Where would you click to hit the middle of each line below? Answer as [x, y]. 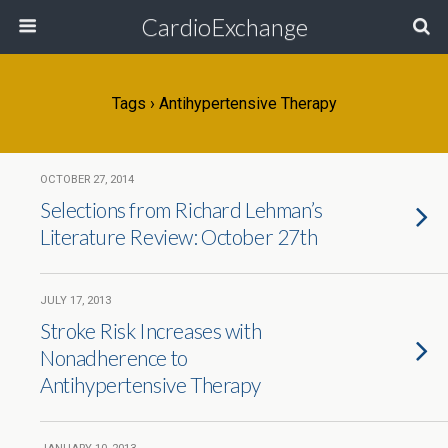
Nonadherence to [114, 357]
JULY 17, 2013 [75, 300]
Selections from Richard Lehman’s [181, 209]
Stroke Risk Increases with [151, 330]
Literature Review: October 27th [179, 236]
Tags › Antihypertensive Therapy [224, 103]
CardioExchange [224, 26]
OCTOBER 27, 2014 [87, 179]
